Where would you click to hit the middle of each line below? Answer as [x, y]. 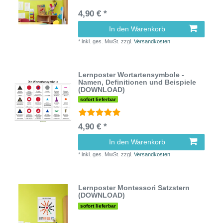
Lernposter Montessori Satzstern [134, 188]
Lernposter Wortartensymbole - [131, 74]
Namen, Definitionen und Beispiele [137, 82]
